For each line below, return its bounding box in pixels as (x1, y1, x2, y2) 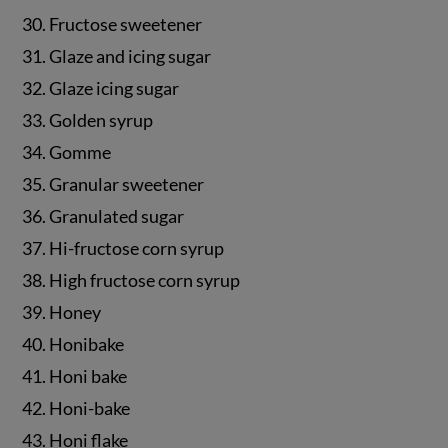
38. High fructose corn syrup (22, 269, 241, 292)
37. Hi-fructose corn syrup (22, 237, 225, 260)
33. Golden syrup (22, 109, 154, 132)
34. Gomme (22, 141, 112, 164)
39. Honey (22, 301, 102, 324)
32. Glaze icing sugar (22, 77, 180, 100)
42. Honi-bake (22, 397, 131, 420)
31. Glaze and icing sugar (22, 45, 212, 68)
